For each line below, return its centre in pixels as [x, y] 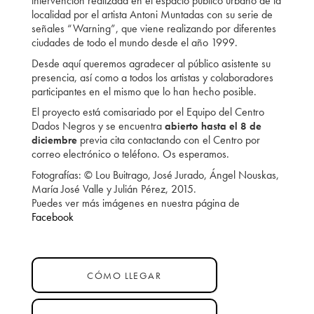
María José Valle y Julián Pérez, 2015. [114, 189]
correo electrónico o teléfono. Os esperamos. [130, 154]
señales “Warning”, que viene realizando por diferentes [153, 28]
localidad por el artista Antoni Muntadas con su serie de [152, 14]
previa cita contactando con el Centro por [168, 140]
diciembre [54, 141]
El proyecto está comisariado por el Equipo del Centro [148, 112]
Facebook [52, 217]
